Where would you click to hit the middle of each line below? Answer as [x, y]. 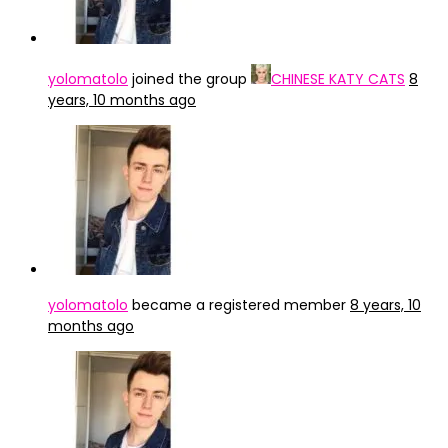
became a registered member [239, 305]
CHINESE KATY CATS [338, 79]
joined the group [189, 79]
